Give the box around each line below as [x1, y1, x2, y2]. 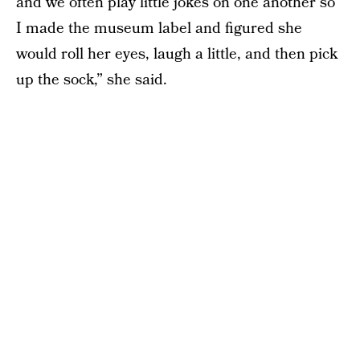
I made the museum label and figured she [16, 18, 302, 40]
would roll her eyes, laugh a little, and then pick [16, 43, 337, 66]
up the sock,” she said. [16, 69, 167, 92]
